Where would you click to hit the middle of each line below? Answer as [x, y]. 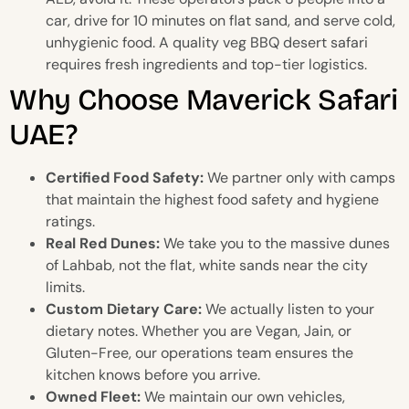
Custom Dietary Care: [124, 309]
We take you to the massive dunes [275, 244]
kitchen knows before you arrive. [153, 375]
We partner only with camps [299, 178]
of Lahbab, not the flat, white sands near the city [207, 266]
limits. [65, 288]
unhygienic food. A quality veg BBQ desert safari [207, 43]
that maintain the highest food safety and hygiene [212, 200]
